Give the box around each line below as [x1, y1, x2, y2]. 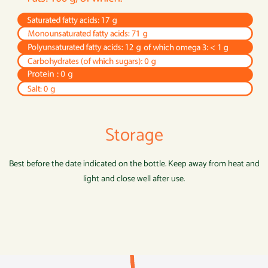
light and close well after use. [83, 171, 185, 186]
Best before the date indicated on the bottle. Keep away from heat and [8, 156, 260, 171]
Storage [105, 120, 163, 150]
